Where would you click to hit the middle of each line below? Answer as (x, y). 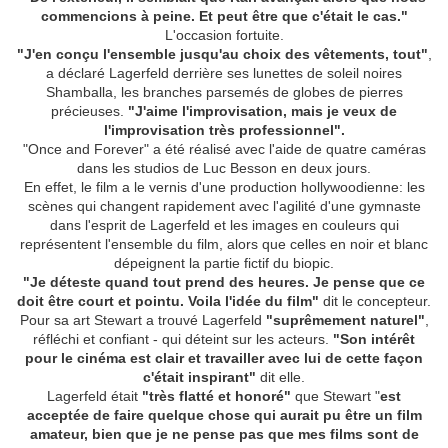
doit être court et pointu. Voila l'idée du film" (168, 301)
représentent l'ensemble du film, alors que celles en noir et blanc (224, 244)
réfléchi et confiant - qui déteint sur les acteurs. (183, 339)
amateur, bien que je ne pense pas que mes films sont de (224, 434)
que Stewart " (335, 396)
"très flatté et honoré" (216, 396)
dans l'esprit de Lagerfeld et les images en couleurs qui (224, 225)
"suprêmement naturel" (345, 320)
